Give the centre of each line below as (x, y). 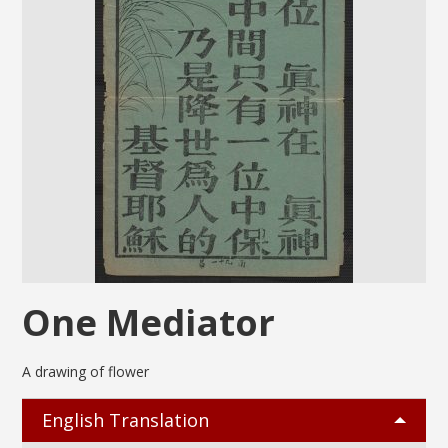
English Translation (126, 420)
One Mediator (149, 322)
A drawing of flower (86, 371)
